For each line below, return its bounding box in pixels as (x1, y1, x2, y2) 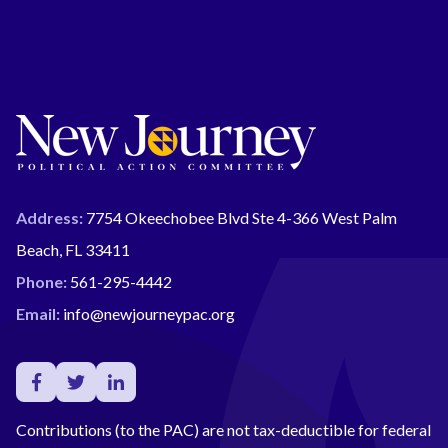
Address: (16, 207, 83, 227)
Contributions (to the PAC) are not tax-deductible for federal (16, 419, 431, 439)
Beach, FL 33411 (16, 239, 130, 259)
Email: (16, 303, 60, 323)
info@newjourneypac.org (63, 303, 235, 323)
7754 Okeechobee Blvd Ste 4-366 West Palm (83, 207, 397, 227)
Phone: (16, 271, 67, 291)
